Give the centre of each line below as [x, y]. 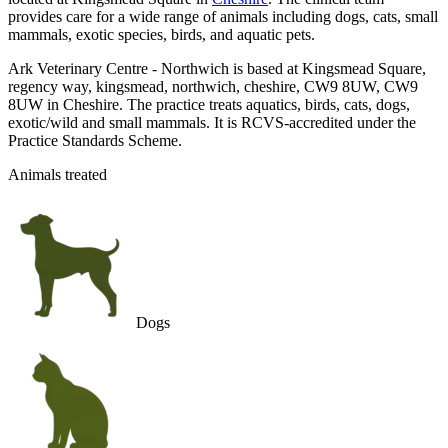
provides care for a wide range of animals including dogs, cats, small [223, 16]
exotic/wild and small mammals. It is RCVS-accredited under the [212, 122]
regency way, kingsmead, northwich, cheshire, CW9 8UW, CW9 [213, 86]
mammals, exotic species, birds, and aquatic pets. [161, 34]
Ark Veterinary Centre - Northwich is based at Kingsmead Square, [217, 68]
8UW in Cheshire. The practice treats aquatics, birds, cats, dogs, [209, 104]
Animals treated [57, 174]
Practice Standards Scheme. [95, 140]
